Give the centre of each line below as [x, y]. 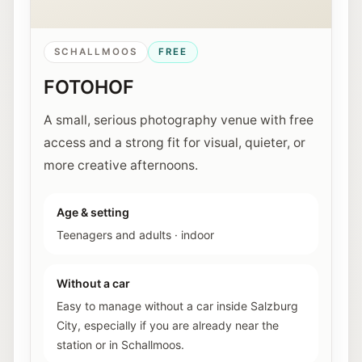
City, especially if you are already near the [168, 325]
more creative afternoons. [121, 165]
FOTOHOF [89, 87]
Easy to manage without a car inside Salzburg [177, 306]
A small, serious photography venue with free [179, 120]
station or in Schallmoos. [120, 345]
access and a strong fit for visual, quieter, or [175, 143]
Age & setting [93, 212]
